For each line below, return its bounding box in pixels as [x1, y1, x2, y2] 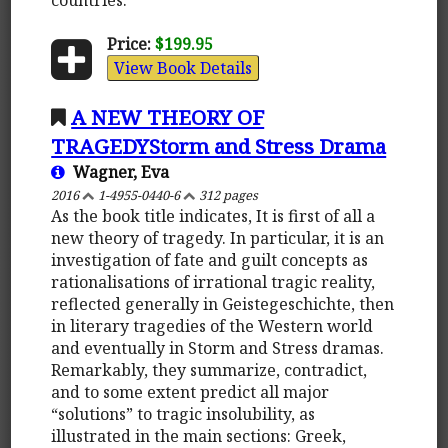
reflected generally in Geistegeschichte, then [51, 292, 395, 315]
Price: [106, 32, 151, 55]
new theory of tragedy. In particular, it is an [51, 226, 385, 249]
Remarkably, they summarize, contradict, [51, 358, 368, 381]
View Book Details [113, 56, 252, 79]
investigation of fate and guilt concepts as [51, 248, 369, 271]
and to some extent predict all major [51, 380, 330, 403]
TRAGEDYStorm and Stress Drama [51, 131, 387, 160]
